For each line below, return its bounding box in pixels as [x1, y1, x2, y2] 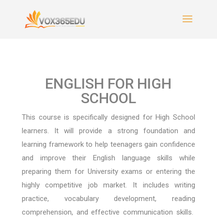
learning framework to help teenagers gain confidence [21, 140, 196, 149]
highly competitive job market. [21, 181, 133, 189]
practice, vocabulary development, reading [21, 194, 196, 203]
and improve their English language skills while [21, 154, 196, 162]
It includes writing [133, 181, 196, 189]
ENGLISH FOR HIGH [45, 75, 172, 92]
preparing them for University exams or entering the [21, 167, 196, 176]
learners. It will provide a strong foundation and [21, 126, 196, 135]
